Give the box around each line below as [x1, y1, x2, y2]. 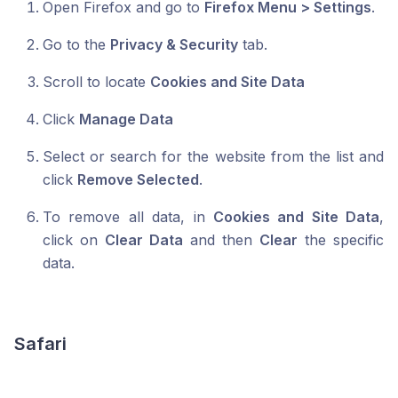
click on [43, 231, 105, 250]
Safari [14, 333, 67, 355]
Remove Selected [77, 171, 199, 189]
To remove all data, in [43, 208, 213, 227]
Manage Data [79, 110, 173, 129]
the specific [298, 231, 384, 250]
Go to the [43, 36, 110, 54]
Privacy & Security [110, 36, 238, 54]
